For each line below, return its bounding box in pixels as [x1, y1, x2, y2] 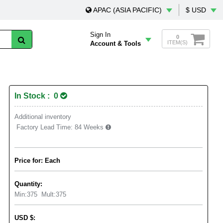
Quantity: [14, 180, 42, 188]
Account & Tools [90, 40, 141, 47]
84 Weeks [75, 123, 106, 131]
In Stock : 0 [14, 92, 60, 100]
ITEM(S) [167, 39, 188, 45]
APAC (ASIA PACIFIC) [93, 6, 162, 14]
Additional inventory [14, 113, 71, 120]
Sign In [90, 31, 111, 38]
